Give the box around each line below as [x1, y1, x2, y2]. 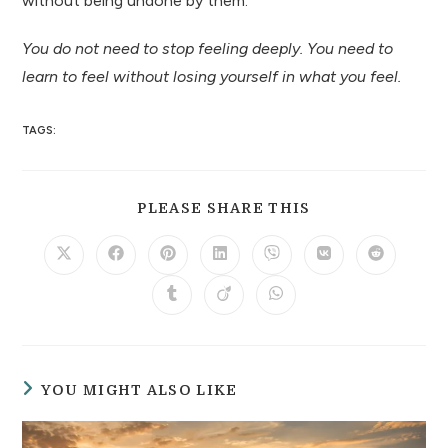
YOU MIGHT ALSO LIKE [40, 381, 238, 398]
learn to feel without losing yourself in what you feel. [22, 66, 402, 86]
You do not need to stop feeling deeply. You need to [22, 38, 394, 58]
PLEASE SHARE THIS [137, 199, 311, 216]
